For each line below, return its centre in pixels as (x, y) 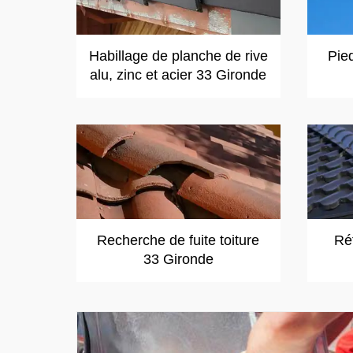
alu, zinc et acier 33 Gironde (178, 75)
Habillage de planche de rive (178, 56)
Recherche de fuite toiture (178, 240)
